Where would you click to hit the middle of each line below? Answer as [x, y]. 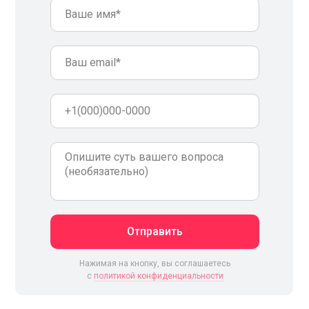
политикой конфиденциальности [158, 276]
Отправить [155, 232]
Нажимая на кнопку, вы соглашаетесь [155, 263]
